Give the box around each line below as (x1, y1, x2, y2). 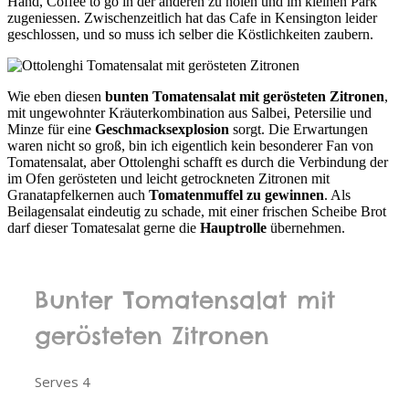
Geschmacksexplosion (95, 121, 229, 137)
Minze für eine (7, 121, 95, 137)
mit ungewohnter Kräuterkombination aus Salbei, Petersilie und (7, 104, 372, 121)
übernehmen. (267, 219, 345, 236)
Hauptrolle (200, 219, 267, 236)
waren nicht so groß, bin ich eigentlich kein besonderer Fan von (7, 137, 373, 153)
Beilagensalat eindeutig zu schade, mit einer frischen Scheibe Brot (7, 203, 386, 219)
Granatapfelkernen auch (7, 186, 149, 203)
